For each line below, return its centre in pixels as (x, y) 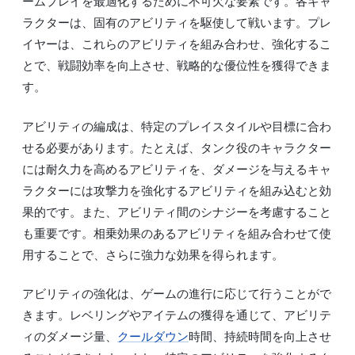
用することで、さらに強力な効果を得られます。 (153, 254)
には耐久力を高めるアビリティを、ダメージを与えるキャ (177, 169)
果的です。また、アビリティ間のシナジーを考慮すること (177, 212)
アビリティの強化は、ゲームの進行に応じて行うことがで (177, 294)
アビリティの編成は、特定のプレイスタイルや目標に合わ (177, 126)
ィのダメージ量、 (70, 337)
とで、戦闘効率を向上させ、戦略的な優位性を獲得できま (177, 66)
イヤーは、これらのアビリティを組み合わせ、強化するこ (177, 44)
